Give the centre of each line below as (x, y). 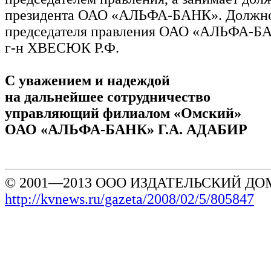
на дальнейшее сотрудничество (108, 96)
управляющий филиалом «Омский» (123, 113)
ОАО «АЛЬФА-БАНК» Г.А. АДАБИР (126, 129)
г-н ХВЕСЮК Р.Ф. (62, 47)
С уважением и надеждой (87, 80)
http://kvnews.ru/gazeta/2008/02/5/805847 (129, 199)
